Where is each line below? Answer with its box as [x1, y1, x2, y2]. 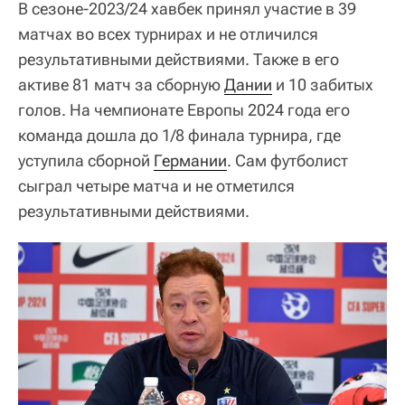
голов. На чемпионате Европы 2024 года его [18, 99, 350, 119]
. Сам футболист [227, 150, 348, 170]
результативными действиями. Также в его [18, 49, 339, 69]
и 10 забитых [272, 74, 373, 94]
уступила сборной [18, 150, 154, 170]
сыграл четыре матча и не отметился [18, 175, 295, 195]
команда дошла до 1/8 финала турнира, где [18, 125, 341, 145]
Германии [154, 150, 227, 170]
